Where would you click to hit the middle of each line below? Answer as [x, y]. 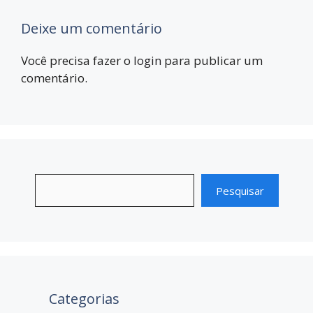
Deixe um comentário [92, 28]
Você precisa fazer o [77, 60]
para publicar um [212, 60]
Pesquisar [240, 190]
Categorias [84, 299]
